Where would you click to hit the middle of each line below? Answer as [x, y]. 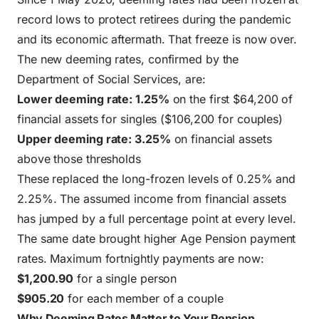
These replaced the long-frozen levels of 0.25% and [157, 178]
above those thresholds [79, 158]
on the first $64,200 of [231, 99]
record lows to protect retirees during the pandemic [155, 19]
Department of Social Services [98, 79]
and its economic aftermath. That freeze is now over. [157, 39]
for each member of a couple [144, 298]
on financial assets [221, 138]
